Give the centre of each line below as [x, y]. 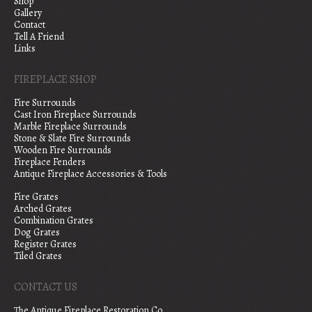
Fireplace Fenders [50, 162]
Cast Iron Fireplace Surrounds [75, 114]
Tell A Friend [39, 36]
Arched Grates [43, 209]
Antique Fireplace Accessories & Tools [91, 173]
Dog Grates [37, 233]
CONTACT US [46, 287]
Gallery [28, 13]
